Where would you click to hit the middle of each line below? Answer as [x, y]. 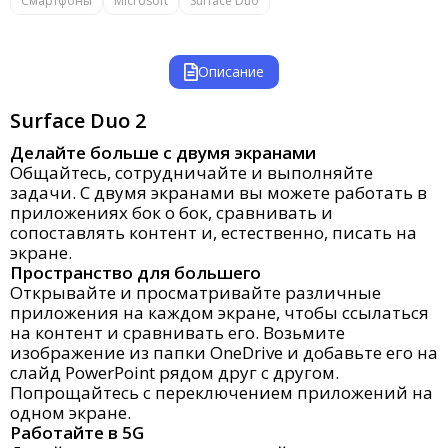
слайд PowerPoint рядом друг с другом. [174, 372]
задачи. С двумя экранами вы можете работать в [218, 192]
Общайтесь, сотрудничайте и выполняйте [191, 172]
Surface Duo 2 [78, 120]
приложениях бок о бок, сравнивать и [171, 212]
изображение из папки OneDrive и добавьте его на [224, 352]
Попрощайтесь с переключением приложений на [221, 392]
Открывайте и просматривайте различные [195, 292]
